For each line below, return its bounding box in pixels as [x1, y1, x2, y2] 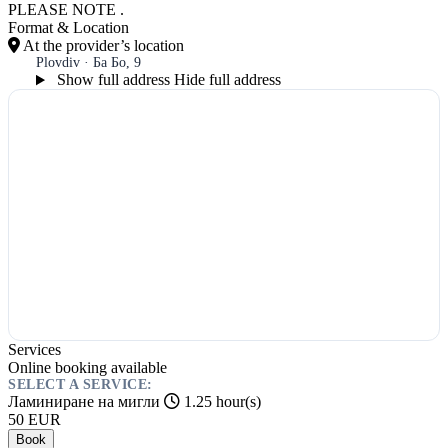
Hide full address [173, 71, 281, 89]
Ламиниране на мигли [8, 393, 164, 411]
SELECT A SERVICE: [8, 377, 153, 393]
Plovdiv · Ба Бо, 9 [36, 55, 141, 71]
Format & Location [8, 19, 129, 37]
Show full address [56, 71, 170, 89]
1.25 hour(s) [180, 393, 261, 411]
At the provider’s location [20, 37, 184, 55]
